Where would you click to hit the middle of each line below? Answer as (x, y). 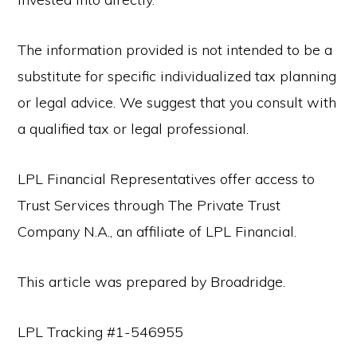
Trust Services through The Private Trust (149, 205)
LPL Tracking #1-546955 (101, 332)
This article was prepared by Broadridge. (152, 282)
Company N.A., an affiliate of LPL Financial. (157, 231)
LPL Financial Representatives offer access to (167, 179)
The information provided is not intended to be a (175, 50)
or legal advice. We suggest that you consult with (177, 102)
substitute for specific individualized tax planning (177, 76)
